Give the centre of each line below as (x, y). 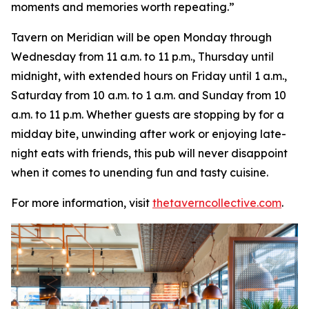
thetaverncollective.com (217, 202)
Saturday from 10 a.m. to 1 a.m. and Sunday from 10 (149, 95)
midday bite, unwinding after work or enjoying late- (149, 133)
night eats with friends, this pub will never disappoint (149, 153)
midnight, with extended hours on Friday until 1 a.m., (149, 76)
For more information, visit (82, 202)
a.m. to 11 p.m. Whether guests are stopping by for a (148, 114)
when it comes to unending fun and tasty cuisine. (141, 172)
